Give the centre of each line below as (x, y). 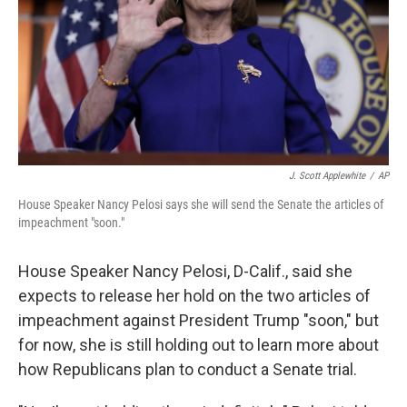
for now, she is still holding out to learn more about (199, 345)
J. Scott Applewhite (327, 176)
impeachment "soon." (71, 223)
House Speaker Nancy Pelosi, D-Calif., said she (185, 271)
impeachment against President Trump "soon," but (199, 320)
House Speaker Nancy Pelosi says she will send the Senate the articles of (201, 204)
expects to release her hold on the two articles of (194, 296)
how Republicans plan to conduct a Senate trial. (188, 369)
